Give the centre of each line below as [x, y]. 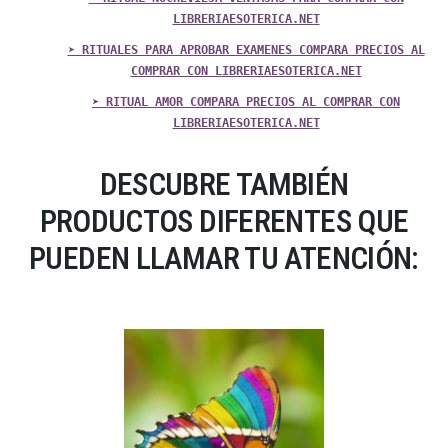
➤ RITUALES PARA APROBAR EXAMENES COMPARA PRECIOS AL [246, 50]
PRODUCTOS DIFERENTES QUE [224, 222]
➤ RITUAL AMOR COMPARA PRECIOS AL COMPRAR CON [246, 102]
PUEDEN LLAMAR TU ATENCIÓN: [224, 259]
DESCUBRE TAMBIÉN [224, 185]
